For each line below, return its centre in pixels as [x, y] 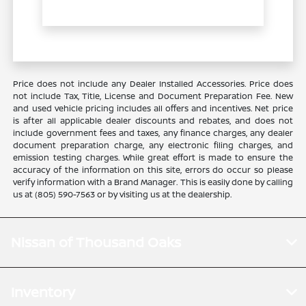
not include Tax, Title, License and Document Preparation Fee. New [153, 96]
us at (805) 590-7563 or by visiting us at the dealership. [123, 195]
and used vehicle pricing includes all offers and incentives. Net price [153, 109]
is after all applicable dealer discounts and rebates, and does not [153, 121]
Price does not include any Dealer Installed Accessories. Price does [153, 84]
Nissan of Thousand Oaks [96, 242]
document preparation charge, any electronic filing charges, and [153, 145]
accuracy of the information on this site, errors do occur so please [153, 170]
